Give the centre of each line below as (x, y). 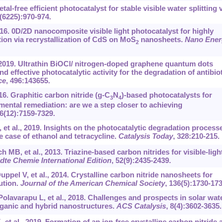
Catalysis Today (145, 136)
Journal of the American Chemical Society (92, 183)
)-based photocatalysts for (166, 95)
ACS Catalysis (141, 206)
